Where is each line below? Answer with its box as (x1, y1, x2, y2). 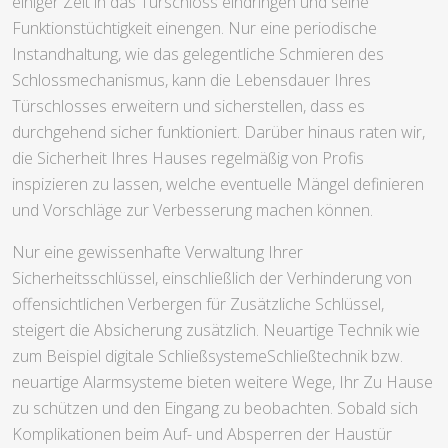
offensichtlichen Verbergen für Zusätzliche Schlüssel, (12, 292, 384, 315)
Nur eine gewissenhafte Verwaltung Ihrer (12, 240, 303, 263)
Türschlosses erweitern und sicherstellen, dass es (12, 94, 365, 117)
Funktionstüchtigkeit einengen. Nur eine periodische (12, 16, 377, 39)
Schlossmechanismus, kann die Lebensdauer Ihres (12, 68, 371, 91)
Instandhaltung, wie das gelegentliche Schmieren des (12, 42, 384, 65)
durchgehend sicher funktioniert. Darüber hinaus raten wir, (12, 120, 425, 143)
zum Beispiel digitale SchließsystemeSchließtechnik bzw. (12, 344, 403, 367)
